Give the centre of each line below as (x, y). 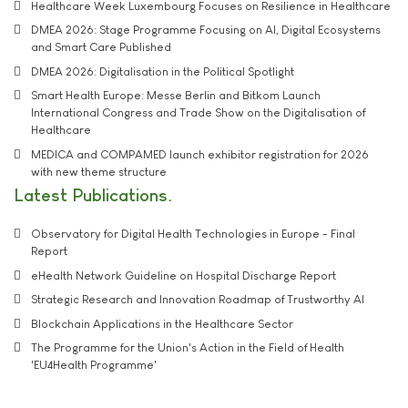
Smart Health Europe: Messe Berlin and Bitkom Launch (176, 95)
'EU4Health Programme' (94, 365)
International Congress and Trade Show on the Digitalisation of (198, 112)
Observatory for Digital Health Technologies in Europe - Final (193, 234)
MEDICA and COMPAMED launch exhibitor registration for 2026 (200, 154)
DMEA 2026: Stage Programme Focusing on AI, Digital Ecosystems (206, 30)
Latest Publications (91, 195)
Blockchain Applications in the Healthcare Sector (162, 323)
